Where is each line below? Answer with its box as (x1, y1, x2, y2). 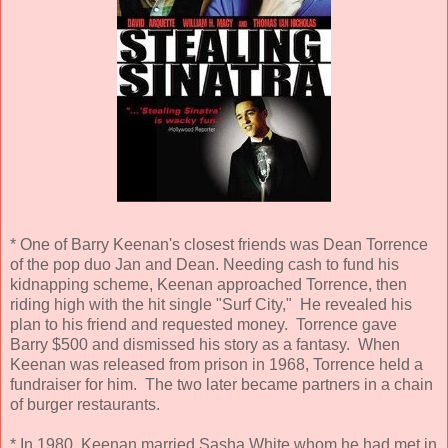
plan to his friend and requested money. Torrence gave (10, 316, 397, 334)
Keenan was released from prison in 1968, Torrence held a (10, 356, 423, 374)
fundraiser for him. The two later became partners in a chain (10, 376, 433, 394)
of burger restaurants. (10, 396, 160, 414)
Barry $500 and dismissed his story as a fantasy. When (10, 336, 400, 354)
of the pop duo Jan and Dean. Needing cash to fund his (10, 256, 399, 274)
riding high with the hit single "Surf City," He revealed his (10, 296, 412, 314)
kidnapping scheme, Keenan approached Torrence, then (10, 276, 407, 294)
